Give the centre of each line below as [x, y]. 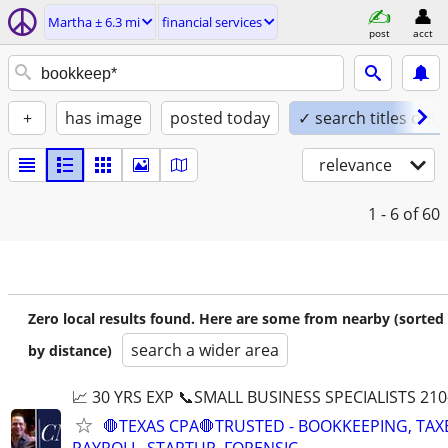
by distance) [70, 350]
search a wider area [205, 350]
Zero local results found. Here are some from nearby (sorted [236, 318]
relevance [355, 165]
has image [103, 118]
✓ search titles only [370, 118]
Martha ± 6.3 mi [94, 22]
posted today [220, 118]
